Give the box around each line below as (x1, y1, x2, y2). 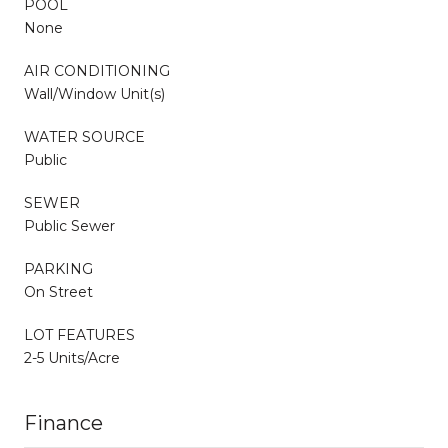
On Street (24, 282, 93, 301)
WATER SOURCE (24, 127, 145, 146)
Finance (24, 410, 103, 435)
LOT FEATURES (24, 325, 135, 344)
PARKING (24, 259, 93, 278)
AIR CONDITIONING (24, 61, 170, 80)
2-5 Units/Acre (24, 348, 120, 367)
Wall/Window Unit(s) (24, 84, 165, 103)
